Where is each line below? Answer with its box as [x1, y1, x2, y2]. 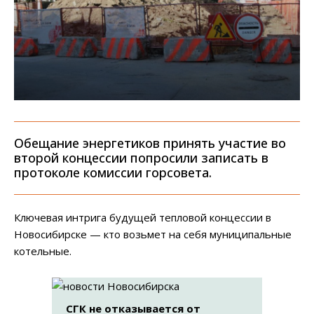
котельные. [14, 244, 71, 259]
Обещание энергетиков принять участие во [14, 135, 286, 152]
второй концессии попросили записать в [14, 149, 268, 167]
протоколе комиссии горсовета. [14, 164, 212, 182]
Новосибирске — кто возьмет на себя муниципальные [14, 227, 292, 242]
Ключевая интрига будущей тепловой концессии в [14, 210, 271, 225]
